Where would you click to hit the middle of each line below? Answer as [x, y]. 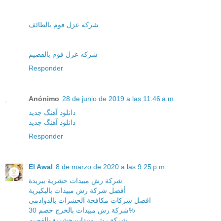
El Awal [41, 167]
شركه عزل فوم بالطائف [64, 25]
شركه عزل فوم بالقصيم [63, 55]
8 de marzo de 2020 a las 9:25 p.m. [111, 167]
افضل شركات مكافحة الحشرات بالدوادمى [90, 201]
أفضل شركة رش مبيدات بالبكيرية [77, 191]
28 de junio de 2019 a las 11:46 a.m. [119, 99]
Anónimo [44, 99]
